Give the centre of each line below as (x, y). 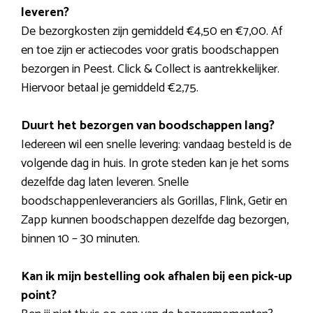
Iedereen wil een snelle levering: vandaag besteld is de (156, 144)
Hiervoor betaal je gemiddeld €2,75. (110, 88)
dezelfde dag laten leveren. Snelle (105, 182)
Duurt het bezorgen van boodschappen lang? (148, 125)
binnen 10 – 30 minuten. (80, 239)
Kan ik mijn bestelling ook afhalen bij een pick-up (156, 276)
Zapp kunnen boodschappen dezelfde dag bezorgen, (155, 220)
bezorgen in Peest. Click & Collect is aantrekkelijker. (150, 69)
